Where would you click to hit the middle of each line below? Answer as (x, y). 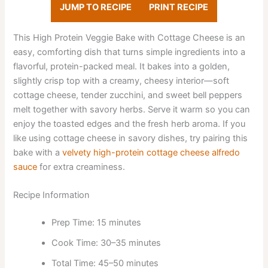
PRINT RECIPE (179, 7)
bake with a (38, 153)
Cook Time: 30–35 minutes (106, 243)
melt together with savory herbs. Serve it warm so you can (132, 110)
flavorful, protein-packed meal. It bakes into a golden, (122, 67)
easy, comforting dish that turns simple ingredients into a (130, 52)
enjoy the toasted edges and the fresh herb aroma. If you (130, 124)
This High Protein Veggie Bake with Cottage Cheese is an (130, 38)
